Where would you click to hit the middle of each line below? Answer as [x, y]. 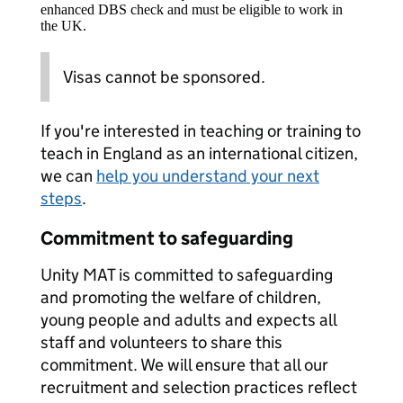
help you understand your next [208, 176]
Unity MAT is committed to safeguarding [187, 275]
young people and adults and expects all [188, 320]
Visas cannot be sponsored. [164, 77]
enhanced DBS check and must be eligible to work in [192, 9]
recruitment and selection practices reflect [199, 387]
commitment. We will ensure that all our [184, 365]
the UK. [63, 26]
